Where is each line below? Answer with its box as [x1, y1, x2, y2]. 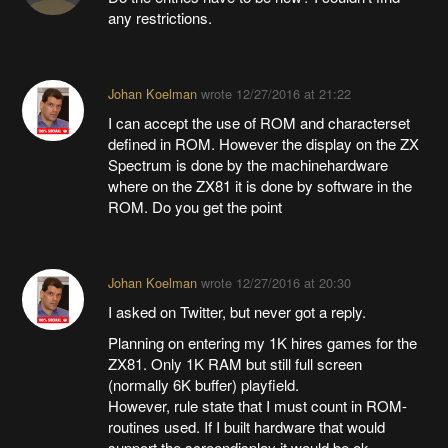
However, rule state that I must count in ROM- [107, 394, 407, 416]
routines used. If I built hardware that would [107, 415, 385, 437]
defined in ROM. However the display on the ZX [107, 132, 419, 154]
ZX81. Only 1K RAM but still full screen [107, 352, 362, 374]
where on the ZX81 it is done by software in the [107, 174, 412, 196]
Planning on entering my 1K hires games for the [107, 331, 417, 353]
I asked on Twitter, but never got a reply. [107, 300, 366, 322]
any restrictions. [107, 6, 212, 28]
